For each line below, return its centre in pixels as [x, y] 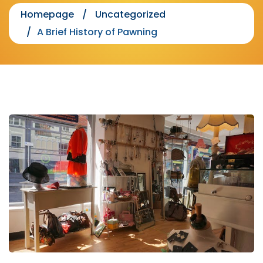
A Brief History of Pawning [97, 32]
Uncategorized [130, 15]
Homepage [47, 15]
